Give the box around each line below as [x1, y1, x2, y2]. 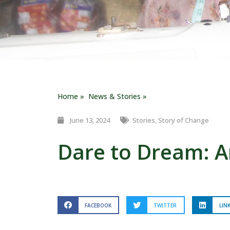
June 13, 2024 [70, 116, 110, 125]
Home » [57, 91, 88, 101]
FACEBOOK [84, 201, 111, 209]
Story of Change [158, 116, 209, 125]
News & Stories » [88, 91, 147, 101]
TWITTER [154, 201, 177, 209]
